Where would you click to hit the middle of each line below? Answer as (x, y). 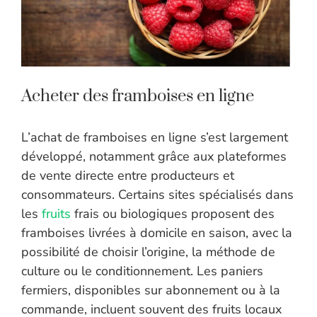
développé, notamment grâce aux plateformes (154, 157)
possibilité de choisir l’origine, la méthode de (148, 252)
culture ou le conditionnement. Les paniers (142, 271)
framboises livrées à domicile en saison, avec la (157, 233)
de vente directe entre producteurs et (128, 176)
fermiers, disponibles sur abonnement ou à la (151, 290)
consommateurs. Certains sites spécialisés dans (157, 195)
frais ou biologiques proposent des (173, 214)
